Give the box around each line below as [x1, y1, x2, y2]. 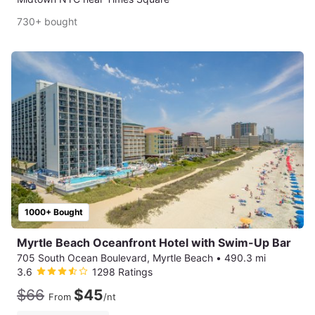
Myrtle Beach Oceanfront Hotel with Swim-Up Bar [17, 235, 291, 250]
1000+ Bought [25, 206, 83, 217]
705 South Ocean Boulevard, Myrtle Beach [17, 251, 213, 264]
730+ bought [17, 15, 77, 27]
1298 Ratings [92, 265, 153, 278]
